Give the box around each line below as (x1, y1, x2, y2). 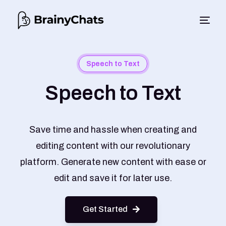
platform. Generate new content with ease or (20, 157, 206, 167)
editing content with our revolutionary (36, 141, 190, 151)
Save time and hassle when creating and (29, 125, 197, 135)
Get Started (83, 205, 128, 213)
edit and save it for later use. (54, 173, 172, 183)
